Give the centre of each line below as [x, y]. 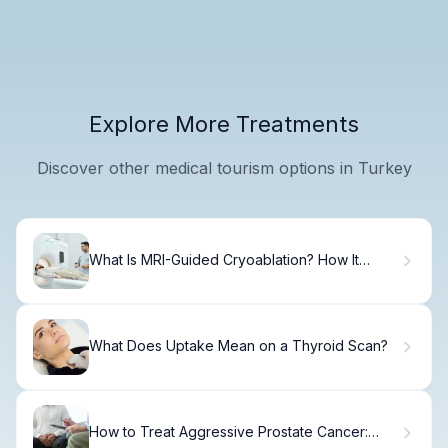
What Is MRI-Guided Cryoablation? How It [224, 260]
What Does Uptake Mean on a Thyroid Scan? [238, 346]
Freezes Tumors [143, 277]
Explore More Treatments [224, 123]
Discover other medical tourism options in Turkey [224, 167]
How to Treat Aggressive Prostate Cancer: [228, 432]
